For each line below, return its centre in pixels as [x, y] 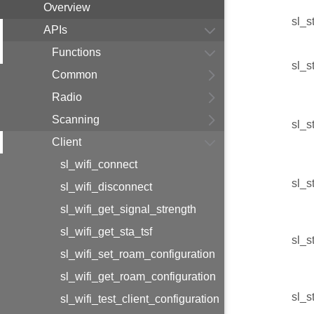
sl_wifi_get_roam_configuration [138, 277]
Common [75, 75]
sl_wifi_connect [99, 164]
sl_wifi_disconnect [106, 187]
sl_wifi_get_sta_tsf [106, 232]
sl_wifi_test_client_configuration [140, 299]
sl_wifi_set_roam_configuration [138, 254]
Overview [67, 7]
